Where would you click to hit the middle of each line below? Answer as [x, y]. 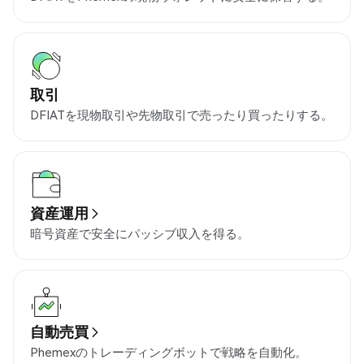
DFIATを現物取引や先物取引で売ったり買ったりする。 [182, 115]
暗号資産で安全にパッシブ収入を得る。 [140, 234]
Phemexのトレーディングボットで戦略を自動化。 [169, 352]
